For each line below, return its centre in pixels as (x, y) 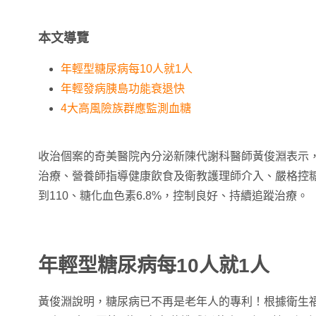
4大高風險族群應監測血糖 (126, 108)
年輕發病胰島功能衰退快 (123, 89)
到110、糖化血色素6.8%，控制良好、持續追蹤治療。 (173, 196)
